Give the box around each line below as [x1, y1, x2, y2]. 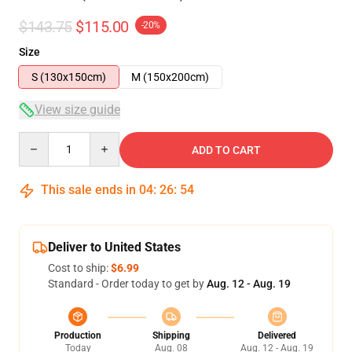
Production [54, 330, 101, 341]
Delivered [258, 330, 296, 341]
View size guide [35, 102, 120, 117]
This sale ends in [38, 182, 139, 197]
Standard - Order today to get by [48, 277, 207, 290]
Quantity [18, 133, 61, 145]
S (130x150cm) [31, 71, 106, 83]
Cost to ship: [48, 262, 111, 274]
